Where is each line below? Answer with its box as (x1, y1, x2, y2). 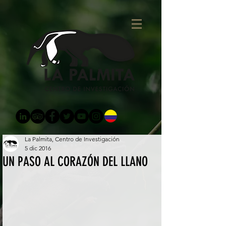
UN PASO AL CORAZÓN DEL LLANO (3, 154, 148, 169)
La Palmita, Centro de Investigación (25, 135, 120, 143)
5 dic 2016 (25, 144, 51, 152)
